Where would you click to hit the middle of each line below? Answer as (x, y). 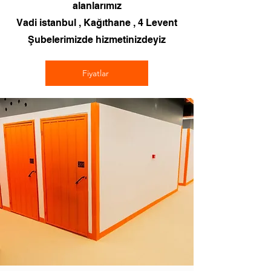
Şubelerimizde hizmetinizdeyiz (97, 40)
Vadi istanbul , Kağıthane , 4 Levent (97, 23)
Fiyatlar (96, 73)
